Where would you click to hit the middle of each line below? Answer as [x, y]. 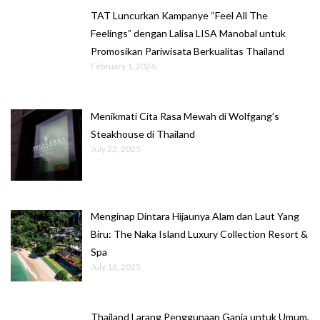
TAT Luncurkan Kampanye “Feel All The [179, 15]
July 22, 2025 [116, 149]
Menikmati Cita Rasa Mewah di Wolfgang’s [185, 116]
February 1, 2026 [123, 66]
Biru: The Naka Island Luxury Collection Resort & [199, 234]
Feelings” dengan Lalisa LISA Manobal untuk [188, 33]
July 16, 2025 [116, 267]
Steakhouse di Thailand [143, 134]
